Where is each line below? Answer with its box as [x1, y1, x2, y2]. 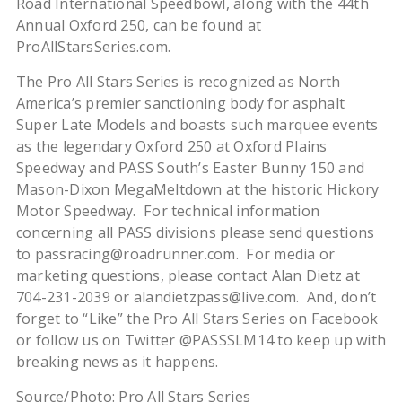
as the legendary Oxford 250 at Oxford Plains [15, 136, 328, 156]
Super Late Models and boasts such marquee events [15, 115, 379, 135]
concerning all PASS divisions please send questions [15, 223, 375, 242]
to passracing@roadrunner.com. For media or [15, 244, 336, 264]
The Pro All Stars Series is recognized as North [15, 72, 341, 92]
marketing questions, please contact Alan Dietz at [15, 266, 360, 285]
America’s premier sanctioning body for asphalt [15, 93, 345, 113]
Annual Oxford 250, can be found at [15, 15, 262, 35]
